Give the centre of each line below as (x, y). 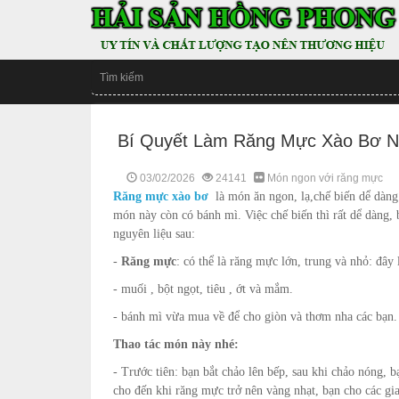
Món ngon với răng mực (325, 178)
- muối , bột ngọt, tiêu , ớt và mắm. (203, 289)
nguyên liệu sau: (154, 234)
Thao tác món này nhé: (176, 344)
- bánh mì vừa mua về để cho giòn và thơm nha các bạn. (255, 317)
